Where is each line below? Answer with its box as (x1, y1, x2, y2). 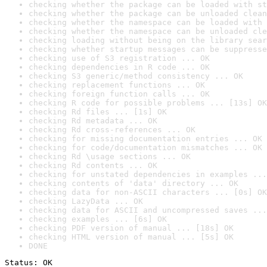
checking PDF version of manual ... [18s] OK (29, 223, 234, 232)
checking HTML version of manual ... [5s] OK (29, 232, 234, 241)
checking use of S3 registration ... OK (29, 54, 210, 63)
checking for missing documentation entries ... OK (29, 134, 262, 143)
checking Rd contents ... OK (29, 161, 157, 170)
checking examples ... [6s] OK (29, 215, 167, 223)
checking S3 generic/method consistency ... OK (29, 72, 243, 80)
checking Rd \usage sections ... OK (29, 152, 191, 161)
